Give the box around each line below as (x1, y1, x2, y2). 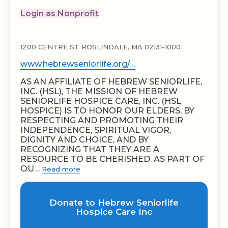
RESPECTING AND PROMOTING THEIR (20, 116, 183, 125)
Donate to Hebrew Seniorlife (49, 197, 179, 208)
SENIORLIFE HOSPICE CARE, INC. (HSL (20, 96, 181, 106)
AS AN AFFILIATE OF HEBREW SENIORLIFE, (20, 77, 202, 87)
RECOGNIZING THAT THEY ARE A (20, 145, 159, 154)
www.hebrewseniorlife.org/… (20, 59, 135, 69)
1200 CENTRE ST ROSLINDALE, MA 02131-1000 (20, 43, 181, 51)
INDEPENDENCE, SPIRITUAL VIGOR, (20, 125, 171, 135)
